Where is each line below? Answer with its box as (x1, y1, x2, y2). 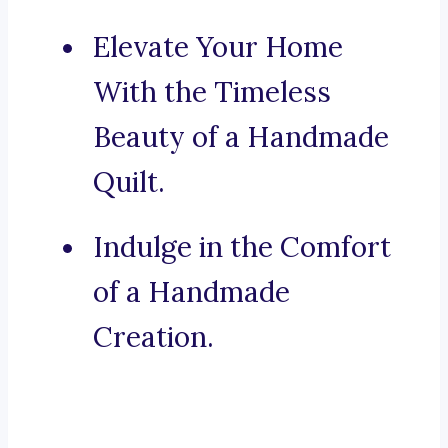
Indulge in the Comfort (93, 229, 391, 266)
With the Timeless (93, 74, 331, 111)
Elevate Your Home (93, 29, 343, 66)
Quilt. (93, 164, 165, 201)
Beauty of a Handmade (93, 119, 389, 156)
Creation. (93, 319, 214, 356)
